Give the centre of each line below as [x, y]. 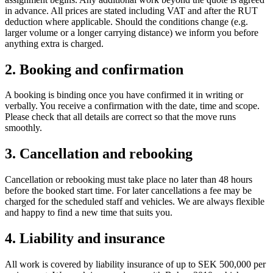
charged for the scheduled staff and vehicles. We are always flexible [135, 202]
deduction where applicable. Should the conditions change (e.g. [126, 21]
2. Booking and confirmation [94, 69]
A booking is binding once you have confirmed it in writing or [124, 95]
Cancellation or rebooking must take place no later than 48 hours [129, 180]
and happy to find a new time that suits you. [89, 213]
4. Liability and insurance [85, 239]
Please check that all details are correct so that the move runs [120, 117]
